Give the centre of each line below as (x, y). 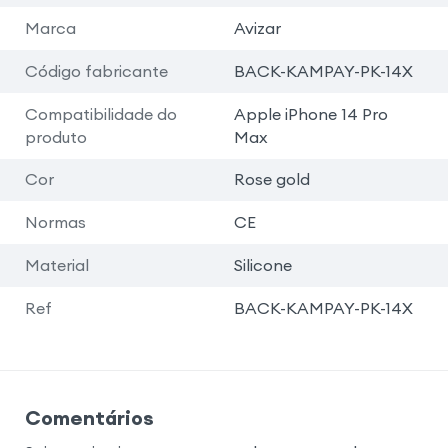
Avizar (257, 27)
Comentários (89, 417)
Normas (55, 222)
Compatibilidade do (100, 113)
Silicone (262, 265)
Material (56, 265)
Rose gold (271, 179)
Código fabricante (96, 70)
